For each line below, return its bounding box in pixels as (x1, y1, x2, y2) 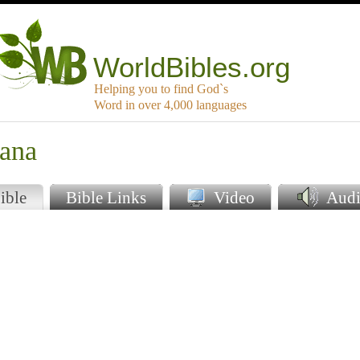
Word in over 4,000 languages (94, 98, 247, 112)
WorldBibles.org (93, 51, 291, 84)
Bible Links (65, 188, 146, 207)
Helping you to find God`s (94, 82, 228, 96)
